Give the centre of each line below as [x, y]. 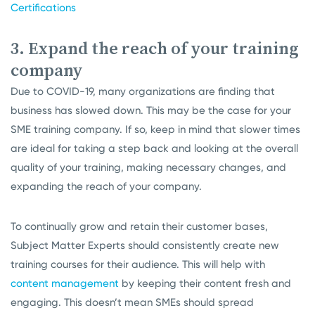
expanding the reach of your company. [108, 187]
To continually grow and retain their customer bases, [139, 227]
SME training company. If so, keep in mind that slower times [155, 130]
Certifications [43, 8]
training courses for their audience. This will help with [138, 265]
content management [65, 284]
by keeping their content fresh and [205, 284]
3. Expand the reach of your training [155, 49]
